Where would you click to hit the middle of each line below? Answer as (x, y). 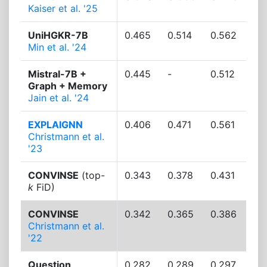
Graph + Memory (68, 86)
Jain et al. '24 (58, 98)
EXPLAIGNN (55, 125)
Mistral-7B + (57, 74)
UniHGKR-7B (58, 35)
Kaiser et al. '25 (63, 9)
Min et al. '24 (57, 47)
